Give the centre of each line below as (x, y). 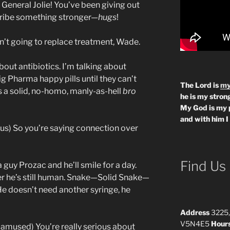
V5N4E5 (195, 224)
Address (195, 213)
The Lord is (200, 85)
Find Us (203, 166)
